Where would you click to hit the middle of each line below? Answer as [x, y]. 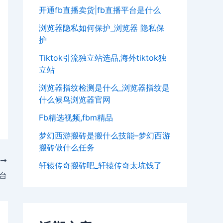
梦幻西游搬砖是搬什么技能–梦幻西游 [105, 136]
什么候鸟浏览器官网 [75, 100]
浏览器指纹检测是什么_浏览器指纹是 [104, 88]
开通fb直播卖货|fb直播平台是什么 [100, 10]
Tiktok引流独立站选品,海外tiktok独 [103, 58]
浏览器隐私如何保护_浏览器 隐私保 [102, 28]
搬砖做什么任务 [67, 148]
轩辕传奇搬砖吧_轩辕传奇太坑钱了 [100, 166]
